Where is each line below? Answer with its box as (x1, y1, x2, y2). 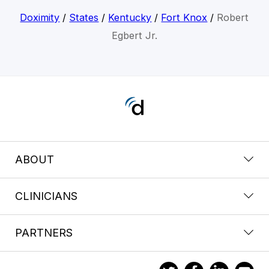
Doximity (20, 11, 60, 23)
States (69, 11, 99, 23)
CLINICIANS (15, 189, 77, 202)
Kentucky (108, 11, 152, 23)
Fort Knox (161, 11, 208, 23)
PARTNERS (15, 226, 73, 239)
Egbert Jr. (111, 29, 157, 41)
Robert (217, 11, 249, 23)
